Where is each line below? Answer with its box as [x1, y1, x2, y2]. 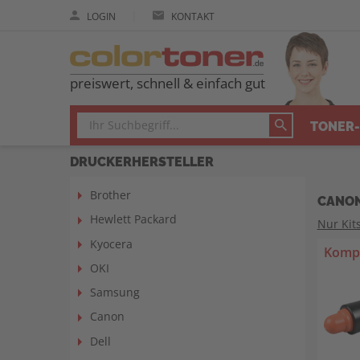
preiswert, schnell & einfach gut [70, 74, 265, 92]
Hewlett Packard [90, 211, 177, 227]
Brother [90, 187, 131, 202]
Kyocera [90, 235, 133, 252]
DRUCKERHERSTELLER [70, 152, 214, 170]
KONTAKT [169, 10, 215, 23]
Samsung [90, 284, 140, 300]
